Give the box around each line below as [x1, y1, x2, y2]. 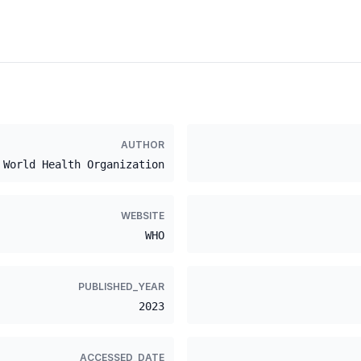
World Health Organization [3, 158, 164, 171]
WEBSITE [121, 210, 164, 222]
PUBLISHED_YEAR [78, 280, 164, 293]
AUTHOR [121, 139, 164, 151]
